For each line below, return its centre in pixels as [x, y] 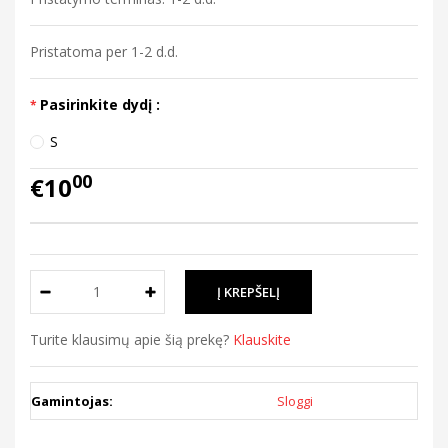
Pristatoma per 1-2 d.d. [104, 51]
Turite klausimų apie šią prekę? [131, 339]
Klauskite [262, 339]
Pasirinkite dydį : [100, 104]
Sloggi [295, 400]
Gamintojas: [72, 400]
